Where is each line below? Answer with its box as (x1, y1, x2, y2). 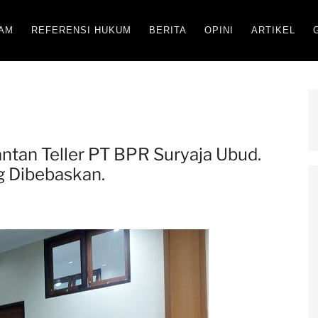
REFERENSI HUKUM (31, 25, 131, 35)
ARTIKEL (251, 25, 295, 35)
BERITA (148, 25, 187, 35)
